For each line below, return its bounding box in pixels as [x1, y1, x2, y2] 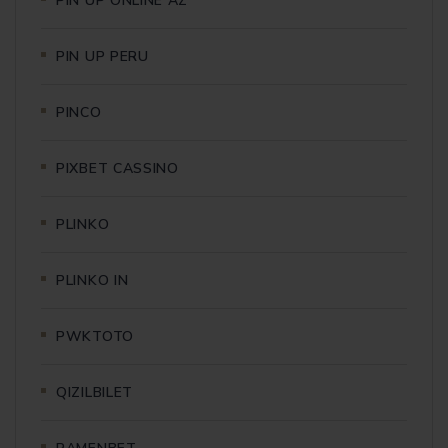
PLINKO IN [56, 270, 129, 290]
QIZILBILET [56, 382, 133, 402]
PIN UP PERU [56, 46, 149, 66]
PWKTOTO [56, 326, 134, 346]
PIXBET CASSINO [56, 158, 179, 178]
